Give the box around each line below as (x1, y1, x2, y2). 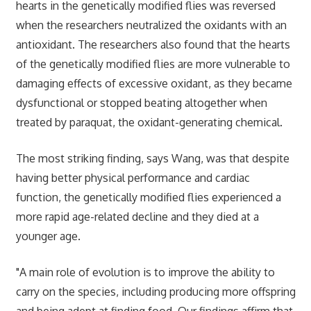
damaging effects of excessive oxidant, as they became (15, 76, 292, 90)
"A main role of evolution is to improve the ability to (15, 264, 275, 279)
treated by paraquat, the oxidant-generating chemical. (15, 115, 283, 129)
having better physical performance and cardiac (15, 170, 250, 185)
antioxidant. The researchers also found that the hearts (15, 37, 290, 51)
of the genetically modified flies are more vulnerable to (15, 56, 290, 71)
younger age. (15, 228, 81, 243)
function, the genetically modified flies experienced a (15, 190, 281, 204)
